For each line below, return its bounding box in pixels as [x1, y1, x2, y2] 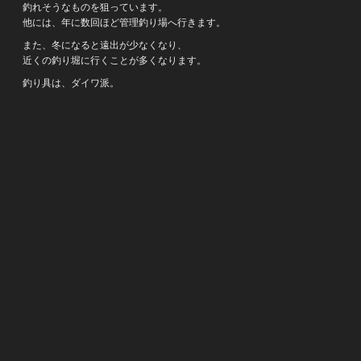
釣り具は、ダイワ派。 [23, 77, 119, 89]
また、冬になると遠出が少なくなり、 [23, 39, 187, 52]
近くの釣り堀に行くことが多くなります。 [23, 55, 206, 67]
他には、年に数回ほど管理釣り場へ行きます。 [23, 17, 226, 29]
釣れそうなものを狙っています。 [23, 2, 168, 14]
